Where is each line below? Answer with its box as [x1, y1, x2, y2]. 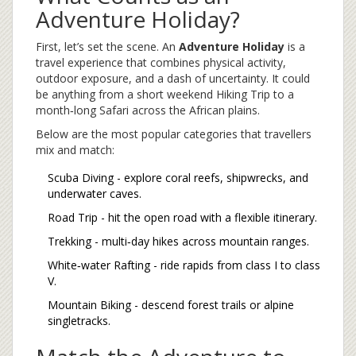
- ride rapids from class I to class [150, 257, 320, 273]
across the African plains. [129, 103, 260, 118]
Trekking [48, 234, 91, 250]
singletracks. [48, 313, 110, 329]
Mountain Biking [48, 297, 131, 313]
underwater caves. [48, 186, 141, 202]
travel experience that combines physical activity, [36, 55, 286, 71]
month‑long [36, 103, 99, 118]
